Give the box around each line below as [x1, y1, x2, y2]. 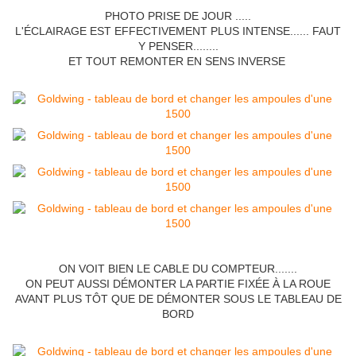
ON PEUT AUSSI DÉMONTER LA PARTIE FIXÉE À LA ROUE [25, 277, 331, 291]
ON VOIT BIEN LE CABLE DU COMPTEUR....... [59, 262, 297, 276]
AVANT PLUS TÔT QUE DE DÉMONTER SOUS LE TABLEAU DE [14, 292, 342, 306]
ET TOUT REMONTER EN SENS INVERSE [68, 55, 288, 68]
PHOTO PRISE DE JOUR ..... [105, 10, 251, 23]
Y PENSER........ [137, 40, 219, 53]
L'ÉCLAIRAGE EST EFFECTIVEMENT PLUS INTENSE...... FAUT [15, 25, 341, 38]
